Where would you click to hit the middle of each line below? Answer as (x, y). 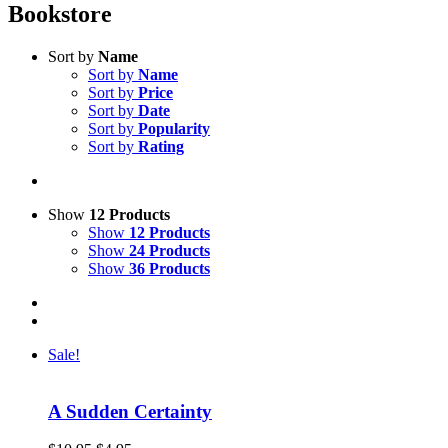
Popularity (174, 128)
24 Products (169, 250)
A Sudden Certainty (130, 411)
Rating (161, 146)
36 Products (169, 268)
